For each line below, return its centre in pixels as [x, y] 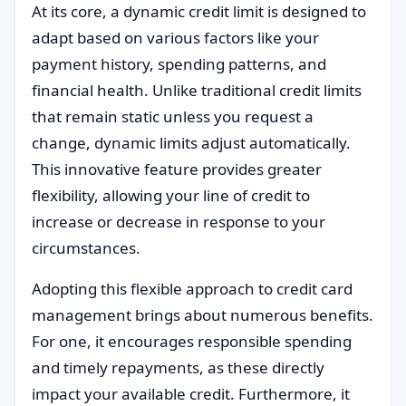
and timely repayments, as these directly [178, 367]
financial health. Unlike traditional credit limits [197, 90]
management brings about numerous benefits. [203, 315]
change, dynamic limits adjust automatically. [191, 143]
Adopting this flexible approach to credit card [192, 289]
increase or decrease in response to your [179, 222]
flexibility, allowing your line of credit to [171, 195]
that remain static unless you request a [173, 116]
